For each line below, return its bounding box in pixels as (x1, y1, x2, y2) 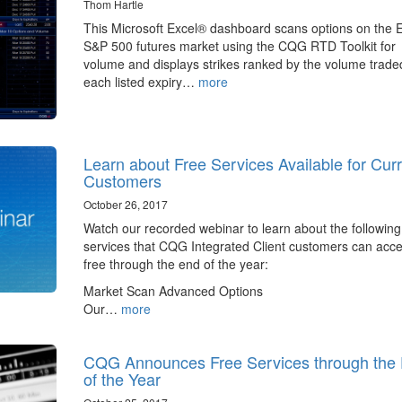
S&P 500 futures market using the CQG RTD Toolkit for (83, 36, 396, 55)
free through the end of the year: (83, 255, 268, 274)
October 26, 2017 (83, 197, 168, 213)
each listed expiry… (83, 72, 198, 91)
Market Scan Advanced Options (83, 282, 263, 301)
